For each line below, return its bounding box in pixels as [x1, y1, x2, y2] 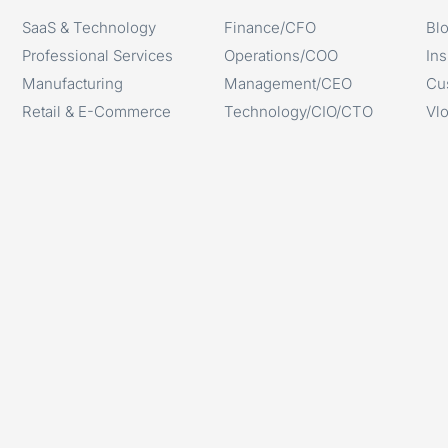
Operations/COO [223, 45, 338, 65]
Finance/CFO [223, 17, 316, 37]
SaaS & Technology [22, 17, 157, 37]
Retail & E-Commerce [22, 101, 172, 121]
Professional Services [22, 45, 174, 65]
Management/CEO [223, 73, 352, 93]
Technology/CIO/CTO [223, 101, 373, 121]
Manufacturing [22, 73, 124, 93]
